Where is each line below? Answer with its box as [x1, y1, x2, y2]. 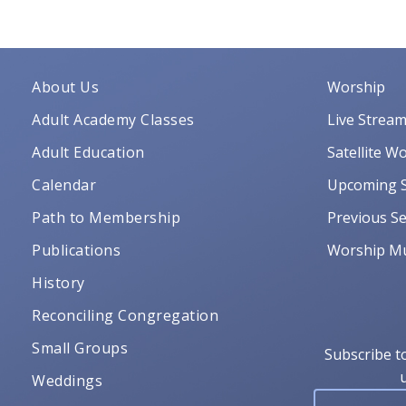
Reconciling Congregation [32, 305, 218, 326]
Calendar [32, 175, 96, 196]
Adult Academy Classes [32, 110, 195, 130]
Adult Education [32, 142, 145, 163]
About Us [32, 77, 99, 98]
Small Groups [32, 338, 128, 359]
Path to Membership [32, 208, 180, 228]
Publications [32, 240, 121, 261]
